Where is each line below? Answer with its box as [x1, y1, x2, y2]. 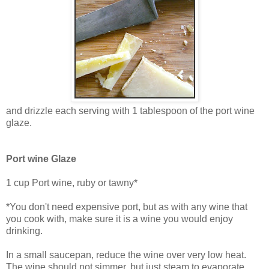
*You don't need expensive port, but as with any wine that [6, 201, 247, 212]
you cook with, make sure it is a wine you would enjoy [6, 213, 233, 224]
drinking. [6, 225, 43, 236]
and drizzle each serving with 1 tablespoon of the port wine [6, 105, 255, 116]
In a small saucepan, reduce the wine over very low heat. [6, 249, 246, 260]
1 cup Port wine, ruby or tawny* [6, 177, 138, 188]
